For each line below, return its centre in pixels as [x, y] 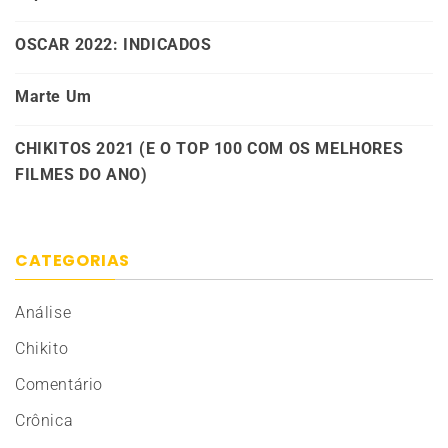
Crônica [44, 420]
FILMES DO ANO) [81, 174]
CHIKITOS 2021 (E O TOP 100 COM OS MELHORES [209, 148]
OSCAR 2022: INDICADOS [113, 44]
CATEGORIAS [72, 260]
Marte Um [53, 96]
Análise [43, 312]
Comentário [59, 384]
